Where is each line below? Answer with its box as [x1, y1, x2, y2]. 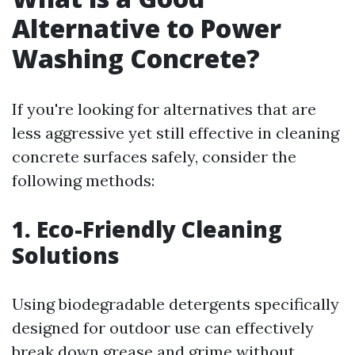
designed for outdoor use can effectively [12, 318, 314, 338]
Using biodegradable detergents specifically [12, 294, 339, 314]
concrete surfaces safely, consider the [12, 147, 296, 166]
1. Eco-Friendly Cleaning [12, 214, 282, 244]
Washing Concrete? [12, 41, 260, 75]
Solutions [12, 240, 120, 270]
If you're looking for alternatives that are [12, 99, 316, 119]
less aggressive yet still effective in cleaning [12, 123, 339, 143]
